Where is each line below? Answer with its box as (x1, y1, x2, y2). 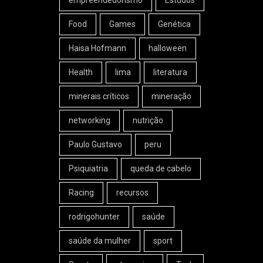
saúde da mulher (69, 236, 131, 245)
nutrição (133, 116, 163, 125)
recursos (116, 188, 149, 197)
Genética (158, 19, 191, 29)
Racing (69, 188, 94, 197)
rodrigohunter (69, 212, 120, 221)
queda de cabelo (130, 164, 191, 173)
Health (69, 68, 93, 77)
